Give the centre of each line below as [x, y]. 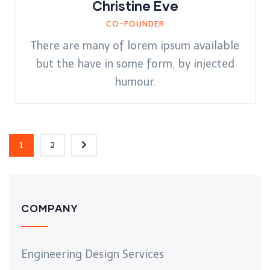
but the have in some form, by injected [135, 64]
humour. [135, 82]
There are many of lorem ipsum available [135, 46]
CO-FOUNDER [135, 24]
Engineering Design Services [93, 255]
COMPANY [50, 209]
